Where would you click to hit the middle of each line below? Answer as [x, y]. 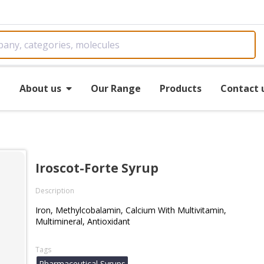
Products [180, 88]
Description [55, 191]
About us [40, 88]
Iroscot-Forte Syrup [97, 168]
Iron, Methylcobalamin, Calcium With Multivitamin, [131, 210]
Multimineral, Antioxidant [83, 221]
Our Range [115, 88]
